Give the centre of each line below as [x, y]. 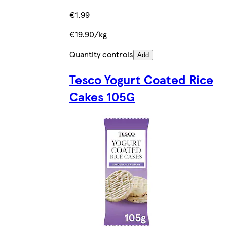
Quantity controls [101, 54]
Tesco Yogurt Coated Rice [141, 79]
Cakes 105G [102, 96]
